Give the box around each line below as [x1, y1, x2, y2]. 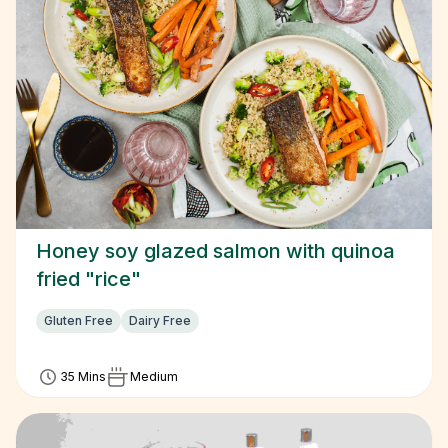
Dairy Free [129, 313, 191, 328]
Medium [130, 369, 178, 384]
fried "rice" [36, 267, 141, 291]
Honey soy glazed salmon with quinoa [36, 239, 395, 263]
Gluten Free [44, 313, 113, 328]
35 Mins [60, 369, 106, 384]
